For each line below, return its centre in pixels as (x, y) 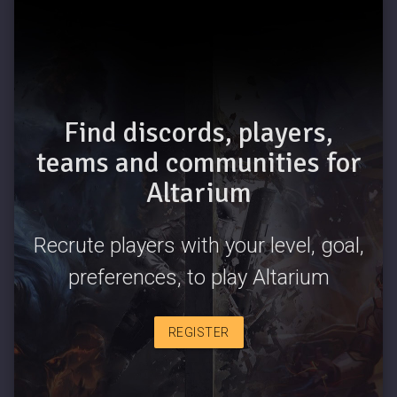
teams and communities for (198, 163)
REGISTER (198, 332)
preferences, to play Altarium (198, 278)
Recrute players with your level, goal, (198, 246)
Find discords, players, (198, 133)
